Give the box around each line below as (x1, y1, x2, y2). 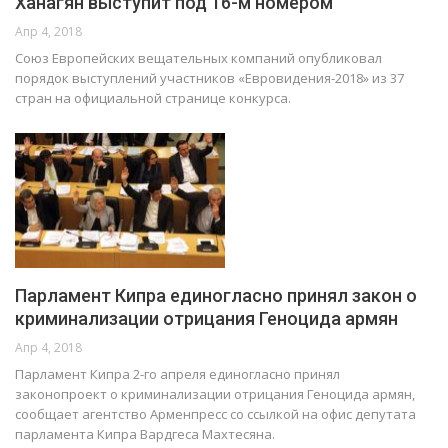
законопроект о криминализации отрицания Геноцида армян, (15, 384, 415, 403)
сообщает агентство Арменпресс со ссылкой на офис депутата (15, 404, 416, 423)
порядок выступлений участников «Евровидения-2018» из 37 (15, 69, 404, 88)
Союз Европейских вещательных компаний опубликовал (15, 49, 382, 68)
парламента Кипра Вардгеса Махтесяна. (15, 424, 275, 443)
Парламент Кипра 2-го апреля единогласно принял (15, 364, 340, 383)
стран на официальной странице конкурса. (15, 89, 291, 108)
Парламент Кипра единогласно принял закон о (15, 284, 417, 306)
